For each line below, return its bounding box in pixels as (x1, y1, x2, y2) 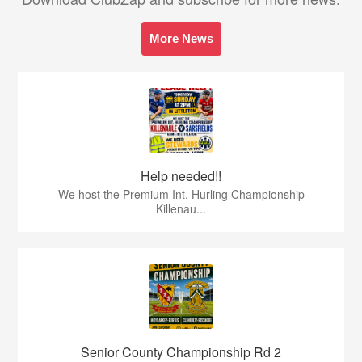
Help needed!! (141, 166, 221, 185)
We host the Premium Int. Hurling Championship (57, 186, 305, 202)
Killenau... (156, 200, 206, 217)
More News (149, 32, 213, 45)
